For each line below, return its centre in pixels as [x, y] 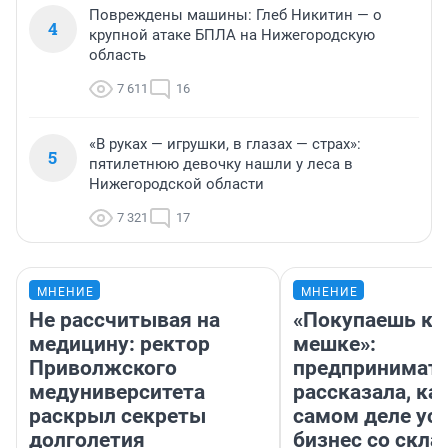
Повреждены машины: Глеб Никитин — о [235, 15]
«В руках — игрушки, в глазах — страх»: [225, 144]
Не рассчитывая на [124, 320]
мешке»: [334, 344]
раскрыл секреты [117, 416]
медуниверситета [117, 392]
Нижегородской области [176, 184]
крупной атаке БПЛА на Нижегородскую [232, 35]
